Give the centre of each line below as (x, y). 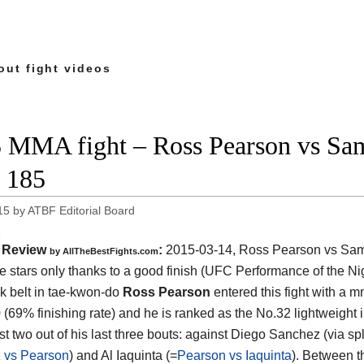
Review (26, 250)
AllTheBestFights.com (110, 251)
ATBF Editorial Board (82, 211)
